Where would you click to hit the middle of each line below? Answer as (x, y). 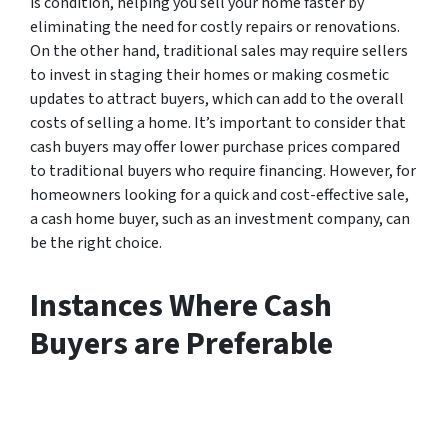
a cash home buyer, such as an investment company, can (220, 218)
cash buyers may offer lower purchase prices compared (215, 146)
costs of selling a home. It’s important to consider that (218, 122)
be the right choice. (96, 242)
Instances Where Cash (181, 305)
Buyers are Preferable (181, 343)
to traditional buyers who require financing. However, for (223, 170)
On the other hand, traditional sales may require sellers (219, 50)
